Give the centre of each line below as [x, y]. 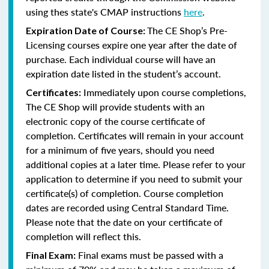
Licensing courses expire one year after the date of [131, 44]
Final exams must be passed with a [150, 255]
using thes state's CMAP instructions [105, 11]
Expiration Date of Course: [86, 30]
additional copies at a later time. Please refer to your [136, 164]
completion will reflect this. [83, 236]
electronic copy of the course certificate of [116, 121]
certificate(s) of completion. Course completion [125, 193]
